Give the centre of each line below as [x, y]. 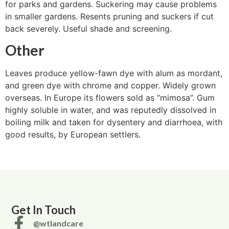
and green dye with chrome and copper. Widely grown [110, 86]
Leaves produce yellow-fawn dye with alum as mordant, [114, 73]
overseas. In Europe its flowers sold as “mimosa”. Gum [110, 98]
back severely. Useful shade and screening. [88, 28]
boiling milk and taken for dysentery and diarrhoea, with [114, 122]
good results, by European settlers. [73, 135]
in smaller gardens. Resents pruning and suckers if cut [109, 16]
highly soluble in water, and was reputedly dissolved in [111, 110]
